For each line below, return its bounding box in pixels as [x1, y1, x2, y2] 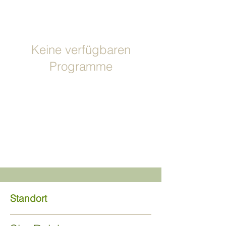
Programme [49, 59, 112, 74]
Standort [10, 192, 47, 204]
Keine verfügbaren [31, 42, 131, 57]
